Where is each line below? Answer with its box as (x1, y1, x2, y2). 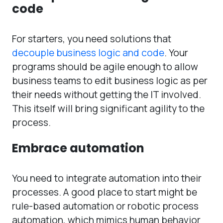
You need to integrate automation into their (12, 171, 202, 185)
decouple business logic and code (12, 46, 164, 59)
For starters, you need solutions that (12, 32, 171, 45)
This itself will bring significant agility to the (12, 102, 205, 115)
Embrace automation (12, 139, 144, 156)
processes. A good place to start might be (12, 185, 197, 199)
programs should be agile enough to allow (12, 60, 198, 73)
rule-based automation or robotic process (12, 199, 199, 213)
